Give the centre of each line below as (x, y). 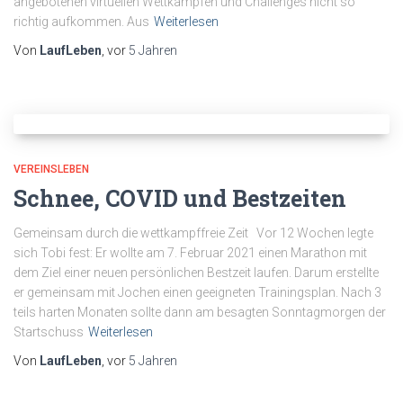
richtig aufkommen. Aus (81, 22)
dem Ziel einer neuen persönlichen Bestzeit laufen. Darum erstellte (196, 273)
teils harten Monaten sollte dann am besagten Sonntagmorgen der (200, 313)
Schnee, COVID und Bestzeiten (180, 199)
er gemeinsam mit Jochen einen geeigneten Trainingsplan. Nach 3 (197, 293)
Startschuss (49, 332)
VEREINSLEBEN (51, 170)
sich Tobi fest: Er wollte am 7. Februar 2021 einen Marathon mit (190, 253)
